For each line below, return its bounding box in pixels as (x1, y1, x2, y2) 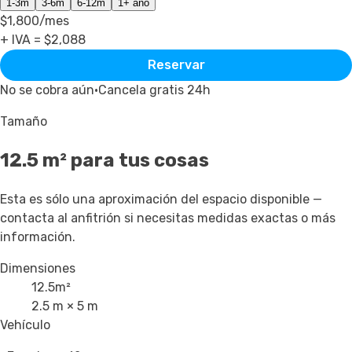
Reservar (147, 57, 205, 73)
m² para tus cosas (38, 149, 209, 172)
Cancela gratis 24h (98, 82, 211, 97)
